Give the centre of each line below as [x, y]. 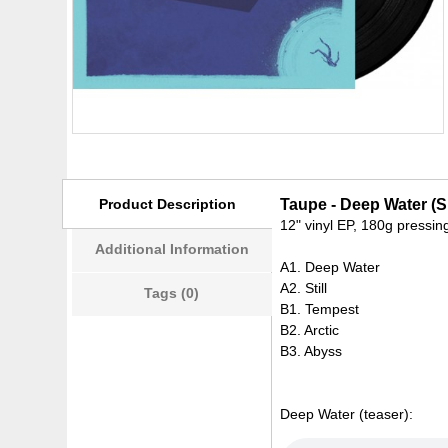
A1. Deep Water [330, 267]
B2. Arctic [310, 330]
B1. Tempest [320, 309]
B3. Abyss [311, 351]
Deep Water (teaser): [347, 414]
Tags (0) [172, 293]
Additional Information [171, 249]
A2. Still [304, 288]
